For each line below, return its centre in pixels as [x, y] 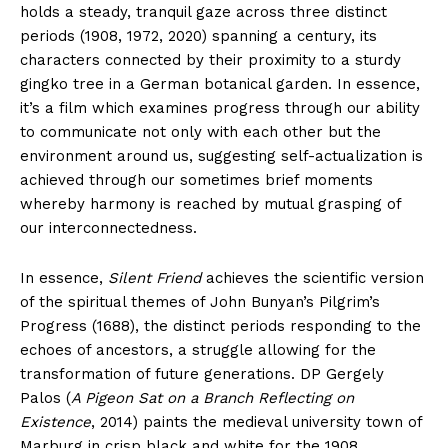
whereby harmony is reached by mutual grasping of [210, 204]
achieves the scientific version [312, 278]
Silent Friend [154, 278]
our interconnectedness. [108, 228]
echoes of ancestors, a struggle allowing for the [198, 350]
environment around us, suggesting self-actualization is [221, 156]
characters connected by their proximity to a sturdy [210, 60]
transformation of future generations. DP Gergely [202, 374]
